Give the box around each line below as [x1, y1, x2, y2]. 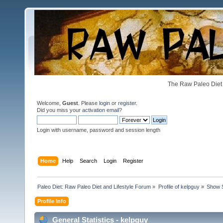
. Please [78, 100, 99, 106]
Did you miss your [37, 107, 82, 113]
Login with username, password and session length [37, 127, 160, 133]
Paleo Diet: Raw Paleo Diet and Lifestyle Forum [37, 183, 151, 190]
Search [80, 157, 98, 164]
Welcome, [37, 100, 62, 106]
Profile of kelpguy [158, 183, 200, 190]
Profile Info [37, 198, 67, 204]
